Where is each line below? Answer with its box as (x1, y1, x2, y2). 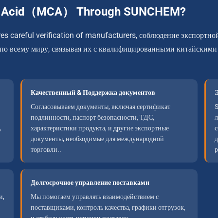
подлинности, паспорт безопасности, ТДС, (31, 113, 154, 121)
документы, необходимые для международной (31, 135, 164, 143)
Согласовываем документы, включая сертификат (31, 103, 170, 110)
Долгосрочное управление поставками (31, 179, 149, 186)
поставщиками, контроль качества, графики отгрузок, (31, 203, 185, 211)
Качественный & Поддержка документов (31, 89, 155, 96)
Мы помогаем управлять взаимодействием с (31, 193, 159, 200)
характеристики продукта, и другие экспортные (31, 124, 169, 132)
